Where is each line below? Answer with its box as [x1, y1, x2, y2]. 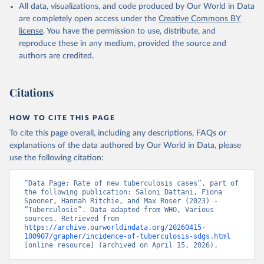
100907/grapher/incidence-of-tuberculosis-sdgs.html [24, 232, 230, 240]
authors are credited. [19, 52, 94, 60]
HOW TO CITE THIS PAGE [9, 114, 115, 121]
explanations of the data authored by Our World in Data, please [9, 141, 241, 150]
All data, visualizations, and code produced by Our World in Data [19, 2, 255, 11]
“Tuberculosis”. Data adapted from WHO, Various [24, 206, 214, 214]
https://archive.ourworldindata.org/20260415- [24, 223, 206, 232]
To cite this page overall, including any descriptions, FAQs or [9, 129, 226, 137]
